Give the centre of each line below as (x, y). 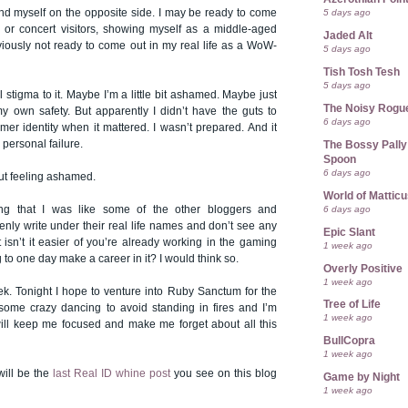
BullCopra (349, 341)
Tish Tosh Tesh (362, 72)
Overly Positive (363, 268)
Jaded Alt (348, 36)
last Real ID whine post (112, 373)
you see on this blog (224, 373)
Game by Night (362, 377)
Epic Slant (349, 232)
